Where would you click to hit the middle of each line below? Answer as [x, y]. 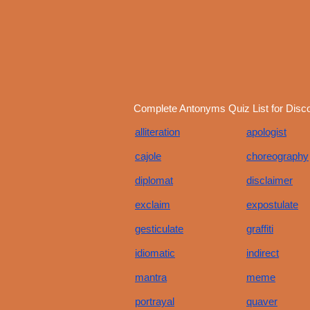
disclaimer [270, 180]
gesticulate [159, 229]
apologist [266, 132]
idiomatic [155, 253]
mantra [151, 277]
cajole [148, 156]
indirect [263, 253]
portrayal [155, 301]
